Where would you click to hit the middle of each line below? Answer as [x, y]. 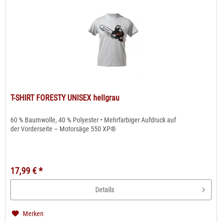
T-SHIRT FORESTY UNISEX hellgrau [65, 98]
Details [105, 190]
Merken [33, 214]
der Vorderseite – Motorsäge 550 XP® [63, 129]
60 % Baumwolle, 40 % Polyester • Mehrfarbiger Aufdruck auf [93, 120]
